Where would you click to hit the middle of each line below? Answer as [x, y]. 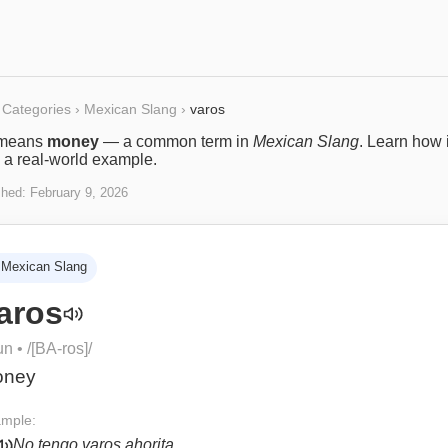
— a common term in [176, 141]
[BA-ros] [59, 348]
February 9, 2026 [79, 192]
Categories [36, 109]
